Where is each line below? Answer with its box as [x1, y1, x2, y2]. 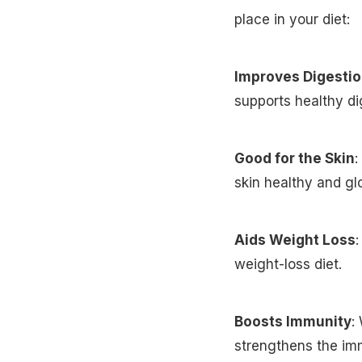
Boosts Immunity [234, 314, 351, 330]
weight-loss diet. [234, 256, 342, 273]
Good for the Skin [234, 150, 355, 167]
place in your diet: [234, 11, 350, 28]
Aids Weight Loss [234, 232, 356, 249]
